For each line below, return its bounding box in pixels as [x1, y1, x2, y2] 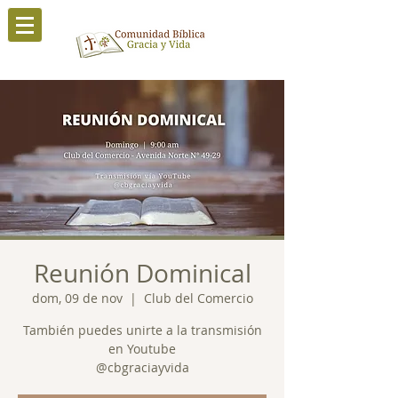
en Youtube [108, 340, 176, 357]
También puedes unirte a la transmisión [22, 322, 262, 338]
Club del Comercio [143, 290, 253, 306]
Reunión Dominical [33, 257, 251, 290]
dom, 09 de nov [31, 290, 123, 306]
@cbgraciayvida [95, 359, 189, 376]
